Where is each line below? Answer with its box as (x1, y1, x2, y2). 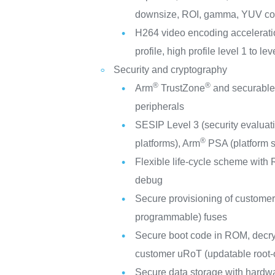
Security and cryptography (114, 64, 228, 75)
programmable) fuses (135, 212, 228, 222)
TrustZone (158, 83, 206, 93)
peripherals (135, 101, 185, 112)
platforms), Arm (135, 138, 201, 149)
